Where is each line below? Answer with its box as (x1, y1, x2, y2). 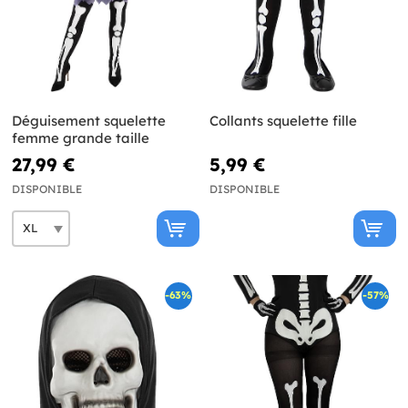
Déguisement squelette (12, 111, 166, 129)
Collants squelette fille (209, 111, 357, 129)
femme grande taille (12, 128, 149, 147)
